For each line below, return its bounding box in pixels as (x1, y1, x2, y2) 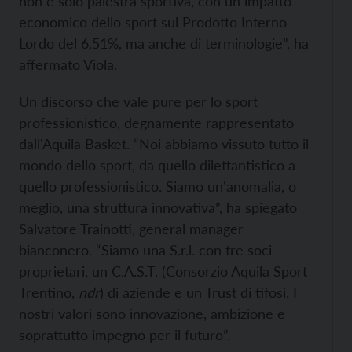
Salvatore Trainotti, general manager (19, 220, 244, 237)
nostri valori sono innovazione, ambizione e (19, 305, 285, 322)
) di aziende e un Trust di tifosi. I (100, 284, 297, 301)
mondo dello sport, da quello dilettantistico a (19, 156, 295, 174)
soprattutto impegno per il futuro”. (19, 326, 230, 343)
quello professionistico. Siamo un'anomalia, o (19, 178, 296, 195)
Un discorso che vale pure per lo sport (19, 93, 258, 110)
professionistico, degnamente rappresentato (19, 114, 294, 131)
